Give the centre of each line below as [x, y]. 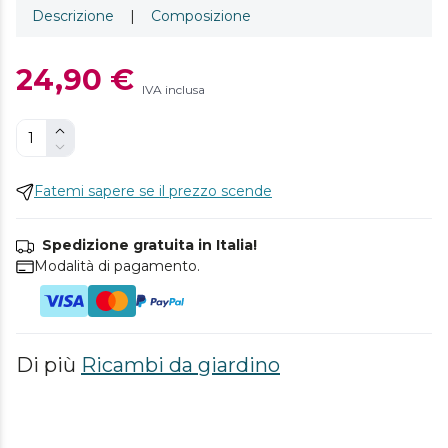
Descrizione [73, 16]
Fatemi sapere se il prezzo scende [153, 191]
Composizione [201, 16]
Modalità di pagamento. [117, 266]
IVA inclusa [173, 89]
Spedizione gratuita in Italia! [149, 245]
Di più [48, 365]
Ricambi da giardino [180, 365]
